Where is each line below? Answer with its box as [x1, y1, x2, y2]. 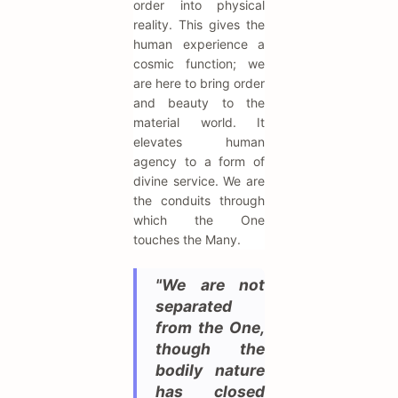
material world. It [133, 115, 265, 131]
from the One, [155, 318, 265, 338]
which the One [133, 212, 265, 228]
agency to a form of [133, 154, 265, 170]
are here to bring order [133, 76, 265, 92]
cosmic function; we [133, 56, 265, 72]
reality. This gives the [133, 17, 265, 33]
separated [155, 297, 232, 316]
